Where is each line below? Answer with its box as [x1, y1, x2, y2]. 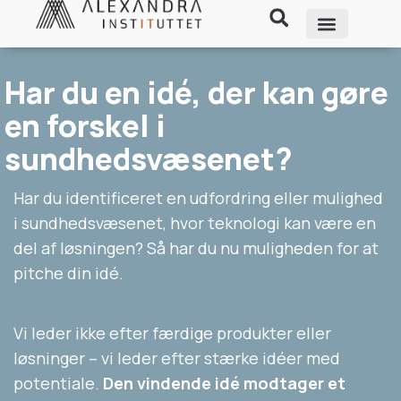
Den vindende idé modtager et [103, 371, 346, 394]
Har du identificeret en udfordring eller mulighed [13, 186, 383, 209]
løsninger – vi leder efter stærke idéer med [13, 346, 340, 369]
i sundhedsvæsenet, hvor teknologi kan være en [13, 211, 376, 234]
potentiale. [13, 371, 103, 394]
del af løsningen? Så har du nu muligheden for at [13, 236, 379, 259]
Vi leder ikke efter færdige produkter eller [13, 321, 331, 344]
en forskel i [4, 104, 166, 146]
